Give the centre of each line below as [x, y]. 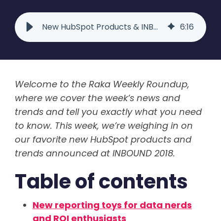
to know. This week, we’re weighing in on [104, 126]
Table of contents [101, 182]
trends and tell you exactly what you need [108, 112]
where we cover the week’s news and [97, 98]
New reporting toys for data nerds [112, 205]
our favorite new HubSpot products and [103, 140]
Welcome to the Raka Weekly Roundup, [102, 84]
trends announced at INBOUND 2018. [95, 153]
